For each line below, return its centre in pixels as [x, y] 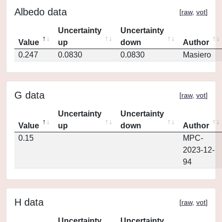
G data [29, 95]
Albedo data [41, 12]
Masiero [197, 55]
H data [29, 202]
